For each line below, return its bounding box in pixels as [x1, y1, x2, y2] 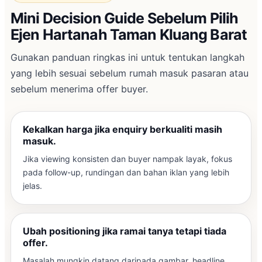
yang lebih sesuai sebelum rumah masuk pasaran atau [11, 67, 249, 79]
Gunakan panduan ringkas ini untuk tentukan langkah [11, 51, 244, 63]
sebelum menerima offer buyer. [11, 82, 148, 95]
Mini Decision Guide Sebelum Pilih [11, 9, 239, 27]
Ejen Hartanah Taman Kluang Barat [11, 25, 247, 43]
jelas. [23, 180, 42, 191]
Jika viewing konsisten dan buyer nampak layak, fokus [23, 153, 232, 164]
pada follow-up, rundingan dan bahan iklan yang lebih [23, 167, 229, 177]
